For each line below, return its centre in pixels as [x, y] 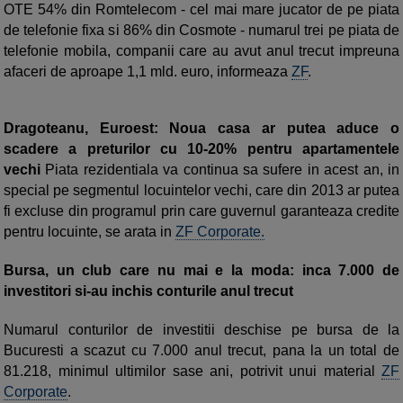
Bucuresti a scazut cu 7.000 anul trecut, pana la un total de [201, 351]
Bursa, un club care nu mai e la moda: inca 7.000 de [201, 271]
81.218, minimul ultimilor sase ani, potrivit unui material [193, 372]
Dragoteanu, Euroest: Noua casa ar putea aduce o [201, 129]
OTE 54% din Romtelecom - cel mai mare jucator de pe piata [201, 10]
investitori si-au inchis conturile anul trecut [148, 291]
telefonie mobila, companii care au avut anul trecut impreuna [201, 51]
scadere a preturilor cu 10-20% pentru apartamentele [201, 149]
